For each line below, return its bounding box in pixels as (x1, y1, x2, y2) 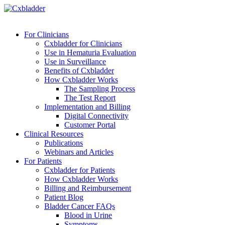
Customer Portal (64, 121, 116, 129)
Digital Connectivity (64, 111, 129, 120)
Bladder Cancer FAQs (44, 202, 115, 210)
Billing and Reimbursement (44, 184, 131, 192)
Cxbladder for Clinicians (44, 39, 122, 48)
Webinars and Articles (44, 148, 114, 156)
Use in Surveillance (44, 57, 106, 66)
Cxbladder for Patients (44, 166, 115, 174)
